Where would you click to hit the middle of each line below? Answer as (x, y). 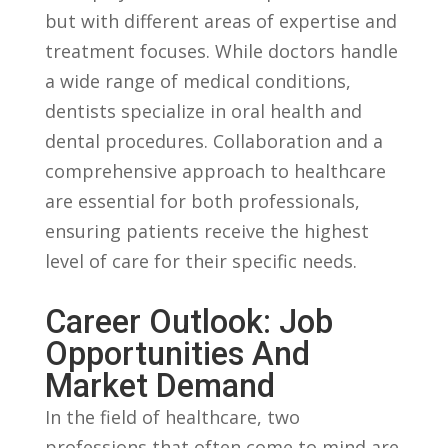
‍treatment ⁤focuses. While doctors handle (221, 50)
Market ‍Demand (159, 385)
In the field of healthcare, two (172, 416)
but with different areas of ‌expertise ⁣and (220, 20)
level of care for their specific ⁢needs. (200, 260)
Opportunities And (177, 353)
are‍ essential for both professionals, (202, 200)
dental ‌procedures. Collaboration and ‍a (213, 140)
